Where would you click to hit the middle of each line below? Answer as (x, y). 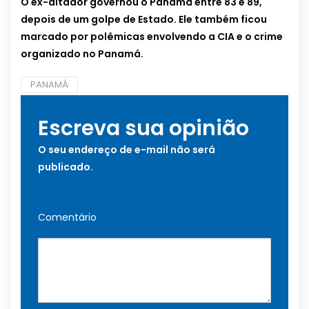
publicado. (66, 167)
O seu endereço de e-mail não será (127, 150)
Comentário (67, 218)
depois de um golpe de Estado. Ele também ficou (144, 20)
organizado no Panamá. (82, 54)
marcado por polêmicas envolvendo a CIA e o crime (152, 37)
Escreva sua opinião (143, 129)
